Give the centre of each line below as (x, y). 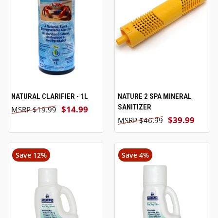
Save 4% (136, 155)
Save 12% (31, 155)
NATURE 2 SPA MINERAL (154, 96)
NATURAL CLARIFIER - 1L (50, 96)
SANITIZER (134, 107)
